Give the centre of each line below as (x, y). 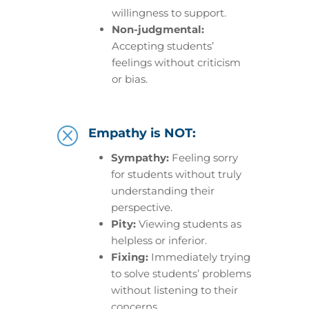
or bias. (129, 79)
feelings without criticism (176, 62)
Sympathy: (140, 158)
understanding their (162, 191)
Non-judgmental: (158, 29)
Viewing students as (188, 224)
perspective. (141, 207)
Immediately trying (199, 257)
